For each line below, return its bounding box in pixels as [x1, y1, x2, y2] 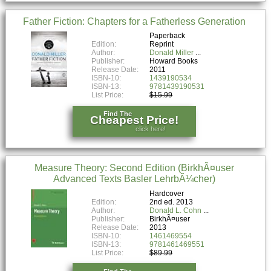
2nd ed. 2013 [149, 198, 194, 207]
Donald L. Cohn [149, 206, 202, 215]
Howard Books [149, 57, 198, 66]
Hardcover [149, 189, 184, 198]
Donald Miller [149, 48, 194, 57]
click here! [135, 125, 166, 132]
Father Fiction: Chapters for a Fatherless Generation [22, 16, 246, 27]
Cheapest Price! [90, 113, 178, 127]
